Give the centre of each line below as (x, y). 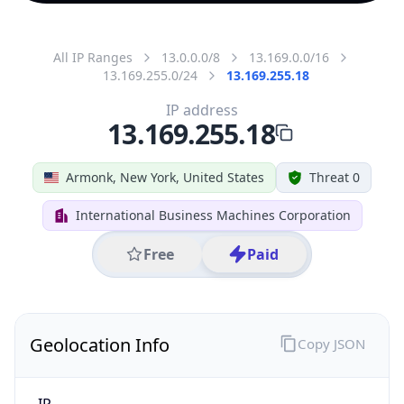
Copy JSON (331, 343)
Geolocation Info (100, 344)
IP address (202, 110)
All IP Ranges (93, 57)
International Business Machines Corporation (213, 215)
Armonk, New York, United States (165, 177)
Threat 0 (335, 177)
